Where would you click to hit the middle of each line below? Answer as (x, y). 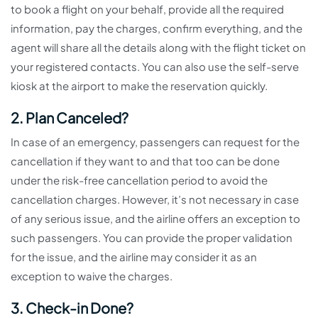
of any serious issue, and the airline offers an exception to (155, 218)
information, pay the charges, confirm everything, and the (157, 28)
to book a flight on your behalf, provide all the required (147, 9)
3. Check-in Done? (72, 308)
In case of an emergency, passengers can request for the (155, 142)
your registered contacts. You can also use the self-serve (155, 66)
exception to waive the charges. (93, 276)
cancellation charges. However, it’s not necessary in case (155, 199)
